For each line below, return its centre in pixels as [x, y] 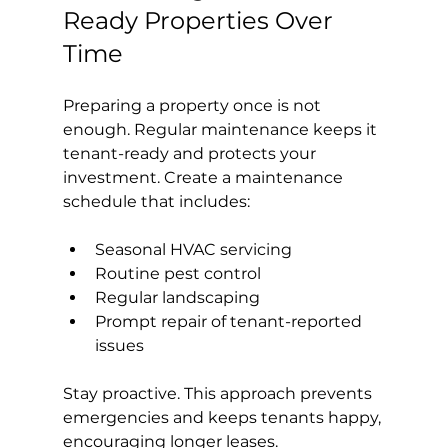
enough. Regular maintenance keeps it [221, 129]
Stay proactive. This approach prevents [219, 393]
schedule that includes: [156, 201]
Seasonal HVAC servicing [193, 249]
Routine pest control [177, 273]
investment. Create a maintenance [204, 177]
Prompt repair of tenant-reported [230, 321]
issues [119, 345]
